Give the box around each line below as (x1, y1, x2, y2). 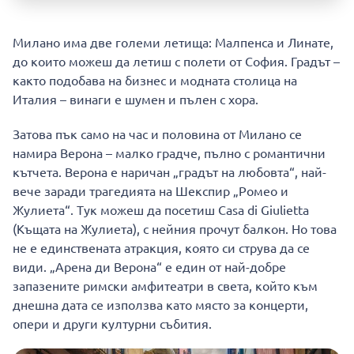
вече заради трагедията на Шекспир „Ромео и (13, 183, 288, 199)
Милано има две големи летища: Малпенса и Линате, (13, 34, 333, 51)
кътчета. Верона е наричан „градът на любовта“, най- (13, 164, 326, 180)
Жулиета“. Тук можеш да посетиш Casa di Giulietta (13, 201, 309, 218)
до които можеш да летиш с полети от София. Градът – (13, 53, 340, 70)
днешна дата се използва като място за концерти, (13, 296, 308, 313)
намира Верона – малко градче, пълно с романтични (13, 145, 326, 161)
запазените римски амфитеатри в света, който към (13, 277, 318, 294)
